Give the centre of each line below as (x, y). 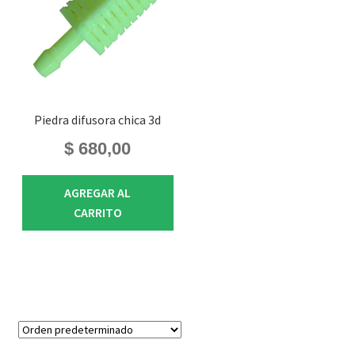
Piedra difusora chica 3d (98, 120)
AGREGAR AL (98, 192)
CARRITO (97, 212)
